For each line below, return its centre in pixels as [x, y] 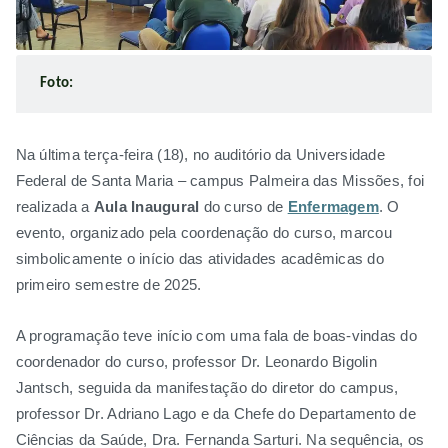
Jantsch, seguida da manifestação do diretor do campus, [207, 387]
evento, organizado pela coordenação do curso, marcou [203, 232]
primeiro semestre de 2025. [108, 284]
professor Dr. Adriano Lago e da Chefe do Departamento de [215, 413]
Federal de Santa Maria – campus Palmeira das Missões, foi [220, 180]
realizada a [54, 206]
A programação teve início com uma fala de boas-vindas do [216, 335]
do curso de [243, 206]
